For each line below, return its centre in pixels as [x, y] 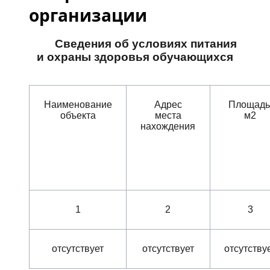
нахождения [168, 127]
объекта [78, 116]
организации [88, 15]
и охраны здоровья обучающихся [135, 57]
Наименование [78, 105]
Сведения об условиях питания [146, 44]
